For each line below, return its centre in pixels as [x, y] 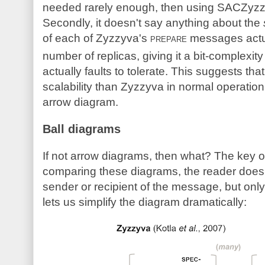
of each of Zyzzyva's [96, 38]
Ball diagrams [82, 129]
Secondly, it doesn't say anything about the [153, 22]
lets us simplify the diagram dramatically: [145, 202]
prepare [169, 38]
